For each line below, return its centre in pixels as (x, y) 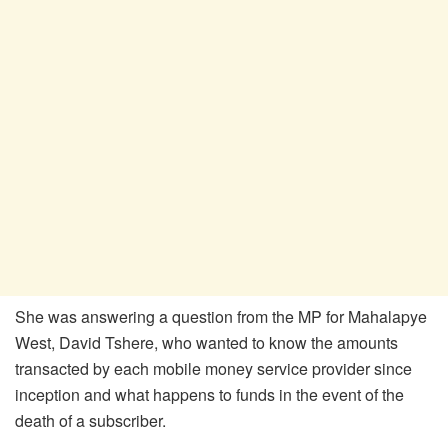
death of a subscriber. (90, 420)
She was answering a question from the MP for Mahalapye (221, 316)
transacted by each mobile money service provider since (213, 368)
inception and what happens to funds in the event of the (209, 394)
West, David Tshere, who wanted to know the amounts (206, 342)
